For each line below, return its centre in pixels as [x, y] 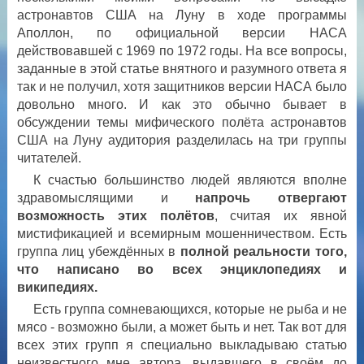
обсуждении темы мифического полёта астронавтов [182, 122]
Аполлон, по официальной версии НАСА [182, 32]
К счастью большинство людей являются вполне [190, 180]
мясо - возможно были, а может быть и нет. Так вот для [182, 327]
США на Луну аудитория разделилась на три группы [182, 140]
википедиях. [57, 287]
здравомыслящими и [106, 197]
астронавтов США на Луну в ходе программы [182, 15]
